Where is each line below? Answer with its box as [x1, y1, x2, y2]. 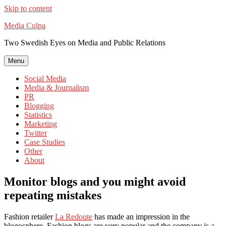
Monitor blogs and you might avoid [4, 175, 186, 188]
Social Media [24, 74, 66, 83]
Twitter [24, 129, 47, 137]
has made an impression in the [92, 212, 190, 221]
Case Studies [24, 138, 65, 146]
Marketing [24, 120, 57, 128]
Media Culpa [4, 21, 45, 30]
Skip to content [4, 4, 52, 13]
